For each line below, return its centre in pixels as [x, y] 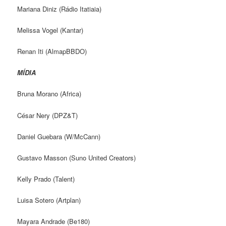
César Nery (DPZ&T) [48, 115]
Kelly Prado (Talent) [46, 179]
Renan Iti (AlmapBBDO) [52, 51]
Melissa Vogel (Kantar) [50, 30]
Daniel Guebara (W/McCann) [59, 136]
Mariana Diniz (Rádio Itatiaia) [60, 9]
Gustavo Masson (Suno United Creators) [77, 157]
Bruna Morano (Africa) [49, 94]
